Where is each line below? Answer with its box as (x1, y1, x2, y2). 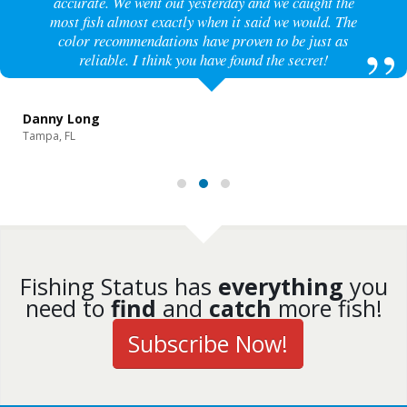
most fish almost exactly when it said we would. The (50, 11, 357, 33)
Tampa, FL (23, 128, 75, 144)
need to (25, 293, 111, 324)
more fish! (271, 293, 382, 324)
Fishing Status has (19, 271, 218, 303)
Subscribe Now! (128, 328, 288, 360)
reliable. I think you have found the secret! (78, 49, 329, 71)
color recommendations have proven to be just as (58, 30, 349, 52)
